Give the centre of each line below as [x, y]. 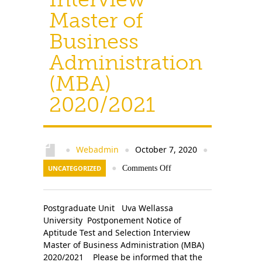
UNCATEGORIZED [75, 168]
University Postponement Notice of [113, 220]
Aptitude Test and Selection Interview [117, 232]
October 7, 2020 [166, 149]
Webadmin [97, 149]
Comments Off [147, 168]
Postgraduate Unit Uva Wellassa [108, 208]
